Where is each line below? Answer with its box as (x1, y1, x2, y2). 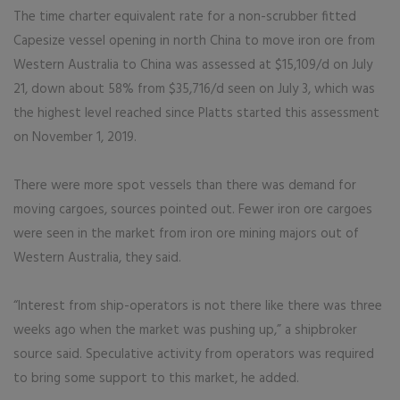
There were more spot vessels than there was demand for (13, 175, 356, 196)
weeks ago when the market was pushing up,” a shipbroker (13, 320, 357, 341)
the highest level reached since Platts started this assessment (13, 103, 379, 124)
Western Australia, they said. (13, 247, 181, 269)
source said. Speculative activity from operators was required (13, 344, 374, 365)
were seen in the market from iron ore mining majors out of (13, 223, 359, 245)
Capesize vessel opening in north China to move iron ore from (13, 30, 375, 52)
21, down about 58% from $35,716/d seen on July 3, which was (13, 79, 375, 100)
